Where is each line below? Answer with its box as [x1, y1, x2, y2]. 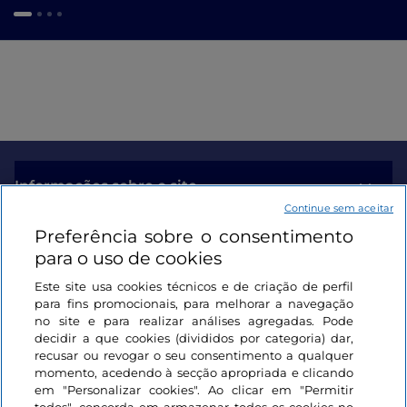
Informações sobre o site [15, 177, 197, 195]
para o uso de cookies [35, 247, 223, 269]
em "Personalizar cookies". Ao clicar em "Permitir [35, 382, 354, 397]
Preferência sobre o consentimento [35, 225, 354, 247]
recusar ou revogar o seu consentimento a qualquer [35, 348, 354, 362]
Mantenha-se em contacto [15, 318, 191, 335]
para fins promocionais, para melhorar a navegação [35, 296, 354, 311]
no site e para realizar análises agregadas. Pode [35, 313, 354, 328]
